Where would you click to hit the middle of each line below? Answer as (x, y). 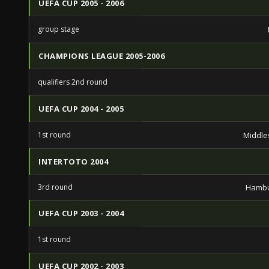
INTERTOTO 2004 (73, 162)
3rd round (55, 187)
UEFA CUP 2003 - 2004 (81, 213)
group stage (59, 29)
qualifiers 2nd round (73, 82)
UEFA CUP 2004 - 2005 (81, 109)
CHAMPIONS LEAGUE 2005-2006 (101, 56)
